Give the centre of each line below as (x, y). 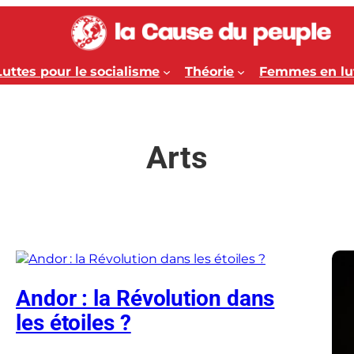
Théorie (210, 72)
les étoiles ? (73, 323)
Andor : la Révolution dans (145, 299)
